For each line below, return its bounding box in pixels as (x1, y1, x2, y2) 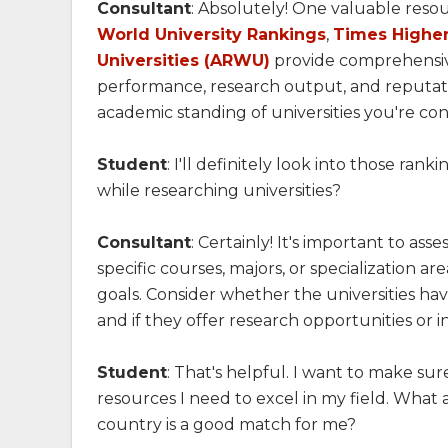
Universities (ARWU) (97, 50, 270, 70)
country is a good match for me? (97, 414, 356, 434)
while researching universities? (97, 180, 341, 200)
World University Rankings (97, 24, 326, 44)
